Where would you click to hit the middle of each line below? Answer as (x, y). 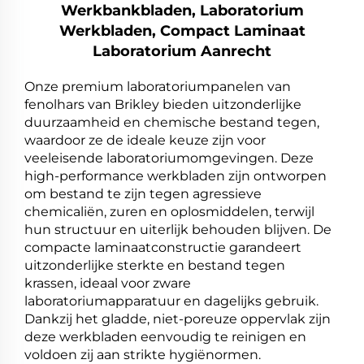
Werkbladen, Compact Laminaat (182, 31)
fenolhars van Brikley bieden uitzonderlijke (163, 105)
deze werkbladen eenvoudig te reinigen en (165, 337)
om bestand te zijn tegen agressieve (143, 194)
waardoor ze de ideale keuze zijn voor (145, 141)
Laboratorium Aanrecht (182, 52)
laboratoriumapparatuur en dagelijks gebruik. (171, 301)
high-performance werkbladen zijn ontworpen (175, 176)
